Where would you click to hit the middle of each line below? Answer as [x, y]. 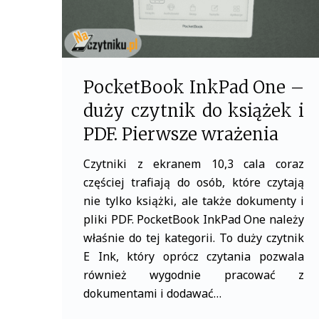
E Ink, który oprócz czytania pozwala [194, 256]
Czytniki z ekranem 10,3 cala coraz [194, 164]
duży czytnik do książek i [194, 111]
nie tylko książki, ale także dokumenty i [194, 201]
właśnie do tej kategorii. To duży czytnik [194, 238]
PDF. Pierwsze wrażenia [181, 134]
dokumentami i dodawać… [152, 293]
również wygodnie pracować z [194, 275]
